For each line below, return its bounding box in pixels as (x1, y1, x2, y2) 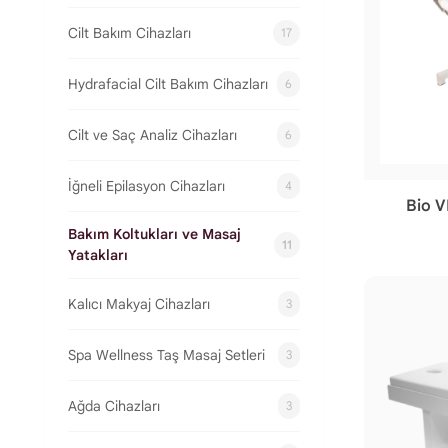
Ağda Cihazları (68, 396, 160, 415)
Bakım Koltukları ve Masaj (68, 225, 241, 243)
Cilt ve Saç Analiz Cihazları (68, 125, 237, 144)
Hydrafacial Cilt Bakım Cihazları (68, 74, 268, 93)
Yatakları (68, 246, 128, 264)
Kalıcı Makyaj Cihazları (68, 294, 210, 313)
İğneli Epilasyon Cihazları (68, 176, 225, 195)
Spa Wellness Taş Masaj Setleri (68, 345, 265, 364)
